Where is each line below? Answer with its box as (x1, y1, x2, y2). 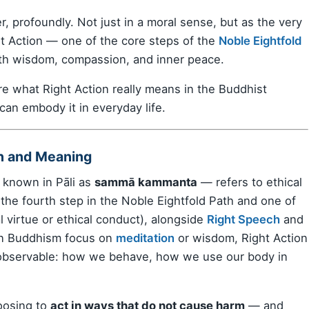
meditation (116, 230, 175, 245)
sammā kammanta (94, 175, 197, 189)
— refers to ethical (197, 175, 302, 189)
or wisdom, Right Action (175, 230, 308, 245)
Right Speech (207, 212, 280, 226)
